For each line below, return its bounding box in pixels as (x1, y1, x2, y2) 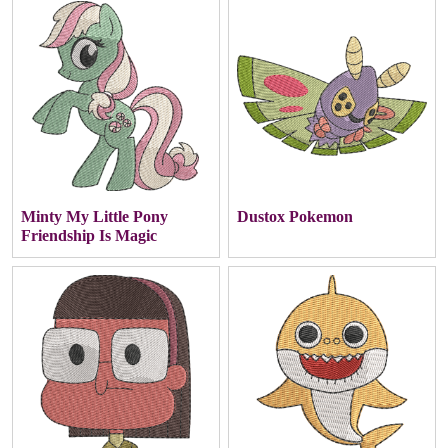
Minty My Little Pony (21, 207, 168, 225)
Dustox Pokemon (237, 207, 353, 225)
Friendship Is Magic (21, 226, 157, 244)
